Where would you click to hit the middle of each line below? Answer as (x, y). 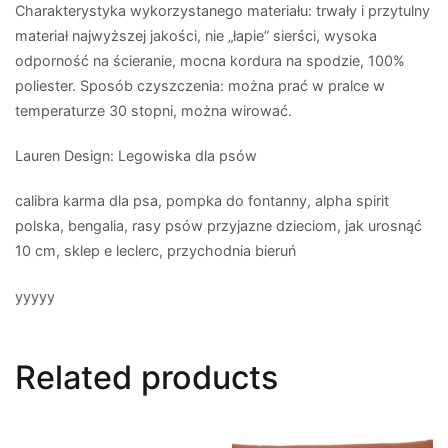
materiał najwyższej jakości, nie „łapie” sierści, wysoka (196, 36)
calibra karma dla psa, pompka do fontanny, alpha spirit (202, 201)
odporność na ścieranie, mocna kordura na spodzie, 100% (210, 61)
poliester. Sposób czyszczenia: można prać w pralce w (200, 86)
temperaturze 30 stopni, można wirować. (153, 111)
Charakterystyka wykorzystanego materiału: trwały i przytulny (222, 11)
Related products (146, 378)
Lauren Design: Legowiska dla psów (136, 156)
